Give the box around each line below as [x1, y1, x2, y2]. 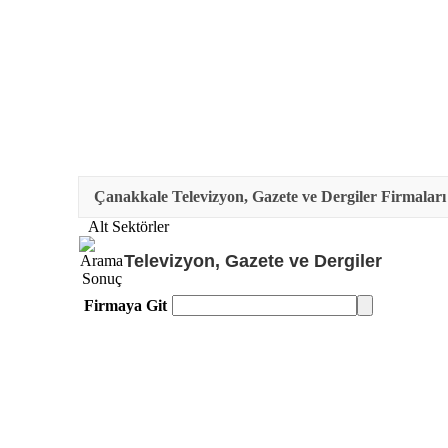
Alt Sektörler [88, 218, 169, 235]
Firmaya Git [84, 297, 167, 314]
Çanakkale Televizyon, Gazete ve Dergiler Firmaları [94, 188, 446, 205]
